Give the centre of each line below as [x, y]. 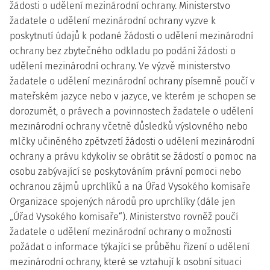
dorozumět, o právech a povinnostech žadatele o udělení [131, 111]
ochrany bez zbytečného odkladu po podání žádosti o [123, 51]
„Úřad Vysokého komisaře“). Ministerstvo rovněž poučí [124, 217]
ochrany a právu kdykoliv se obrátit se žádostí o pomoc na [133, 156]
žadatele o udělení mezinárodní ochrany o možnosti [121, 232]
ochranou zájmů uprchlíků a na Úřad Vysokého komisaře [130, 187]
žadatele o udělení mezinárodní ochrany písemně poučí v [132, 81]
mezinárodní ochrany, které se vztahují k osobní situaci [126, 262]
